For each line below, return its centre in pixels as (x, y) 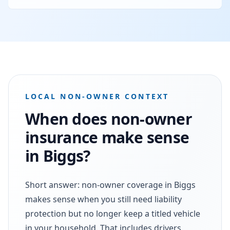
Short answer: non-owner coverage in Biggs (110, 185)
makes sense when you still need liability (103, 199)
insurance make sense (107, 137)
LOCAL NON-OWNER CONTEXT (97, 96)
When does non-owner (109, 119)
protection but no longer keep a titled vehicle (113, 213)
